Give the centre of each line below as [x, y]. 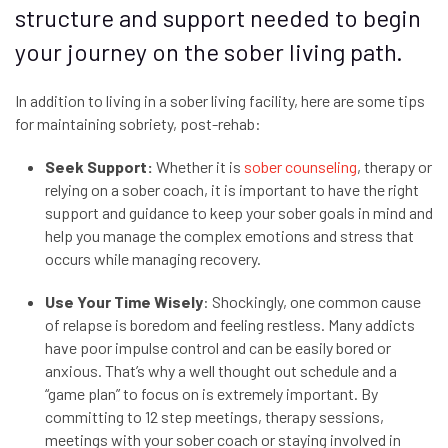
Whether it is [198, 166]
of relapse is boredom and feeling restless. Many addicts [230, 324]
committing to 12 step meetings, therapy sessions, [214, 416]
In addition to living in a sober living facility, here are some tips [220, 100]
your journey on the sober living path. [209, 51]
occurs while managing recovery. [153, 258]
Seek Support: [99, 166]
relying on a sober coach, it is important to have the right [232, 189]
